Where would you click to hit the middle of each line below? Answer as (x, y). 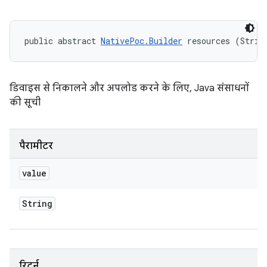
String (37, 204)
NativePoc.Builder (142, 41)
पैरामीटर (36, 146)
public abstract (63, 41)
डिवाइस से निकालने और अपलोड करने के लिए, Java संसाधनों (129, 88)
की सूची (25, 103)
